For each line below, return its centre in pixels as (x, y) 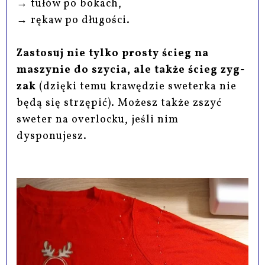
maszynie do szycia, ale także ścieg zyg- (131, 70)
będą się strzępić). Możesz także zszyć (119, 104)
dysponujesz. (52, 137)
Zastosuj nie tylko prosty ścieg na (113, 54)
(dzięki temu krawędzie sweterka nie (137, 87)
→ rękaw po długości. (74, 21)
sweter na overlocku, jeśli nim (98, 120)
